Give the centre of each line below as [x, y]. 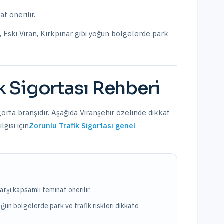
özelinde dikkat [142, 113]
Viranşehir [97, 113]
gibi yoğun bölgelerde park [121, 34]
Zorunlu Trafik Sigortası [71, 126]
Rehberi [124, 88]
